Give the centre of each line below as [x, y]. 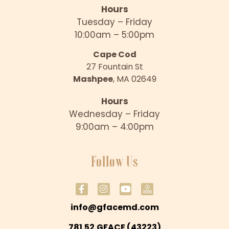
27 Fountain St [114, 67]
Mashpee [93, 79]
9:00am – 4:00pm [114, 127]
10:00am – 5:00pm [114, 35]
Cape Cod [114, 55]
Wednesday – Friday [114, 114]
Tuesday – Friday [114, 22]
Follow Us [114, 162]
